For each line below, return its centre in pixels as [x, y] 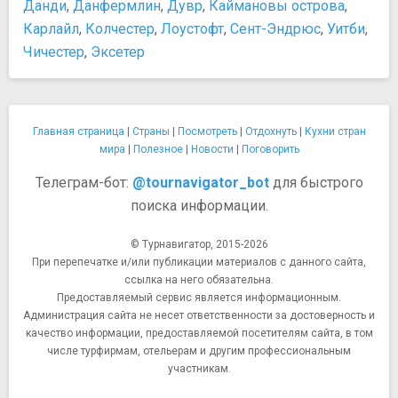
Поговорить [270, 149]
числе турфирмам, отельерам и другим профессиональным [199, 351]
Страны [151, 131]
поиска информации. [199, 206]
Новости [212, 149]
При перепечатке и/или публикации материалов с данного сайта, [199, 262]
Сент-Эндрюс [275, 29]
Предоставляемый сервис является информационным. [199, 298]
